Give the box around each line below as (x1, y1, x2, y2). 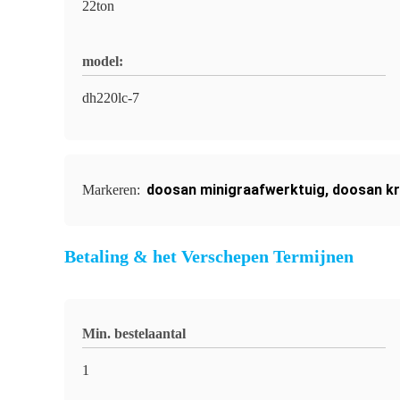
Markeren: (82, 182, 144, 197)
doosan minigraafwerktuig (146, 181, 325, 198)
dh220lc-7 (82, 90, 139, 105)
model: (82, 54, 123, 69)
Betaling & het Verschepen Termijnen (64, 246, 354, 266)
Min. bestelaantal (82, 326, 186, 341)
